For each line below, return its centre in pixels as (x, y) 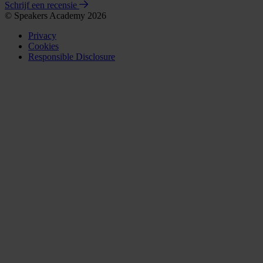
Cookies (43, 46)
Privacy (42, 36)
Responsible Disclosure (72, 57)
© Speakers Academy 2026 (55, 16)
